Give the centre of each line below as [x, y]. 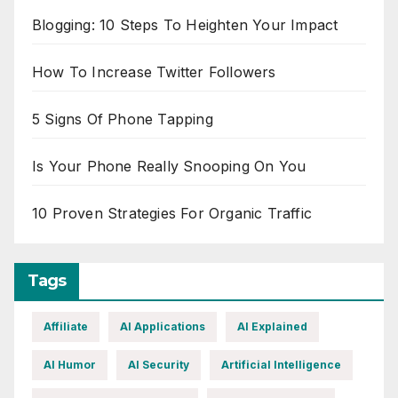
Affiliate [66, 326]
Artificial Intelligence [281, 364]
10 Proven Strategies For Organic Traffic [172, 214]
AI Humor [70, 364]
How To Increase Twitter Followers [154, 72]
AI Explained [272, 326]
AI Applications [163, 326]
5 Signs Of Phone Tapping [123, 119]
